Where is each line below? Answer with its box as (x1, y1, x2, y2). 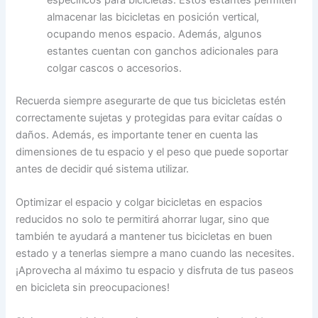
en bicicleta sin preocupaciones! (16, 281, 170, 295)
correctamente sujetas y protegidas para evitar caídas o (16, 111, 283, 124)
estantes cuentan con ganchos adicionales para (47, 44, 279, 57)
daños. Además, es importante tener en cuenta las (16, 128, 259, 141)
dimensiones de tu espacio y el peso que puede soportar (16, 145, 289, 158)
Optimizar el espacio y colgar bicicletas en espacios (16, 196, 263, 209)
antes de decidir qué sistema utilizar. (16, 162, 190, 175)
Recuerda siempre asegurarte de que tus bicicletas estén (16, 94, 287, 107)
